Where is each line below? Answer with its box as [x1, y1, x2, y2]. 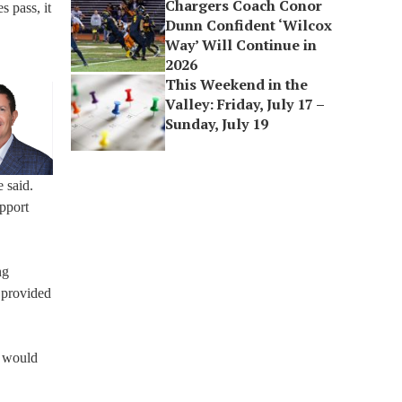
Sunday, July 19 [165, 114, 269, 134]
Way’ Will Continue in [165, 35, 318, 55]
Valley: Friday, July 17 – [165, 94, 325, 114]
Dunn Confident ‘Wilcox [165, 15, 333, 35]
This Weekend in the [165, 74, 309, 94]
